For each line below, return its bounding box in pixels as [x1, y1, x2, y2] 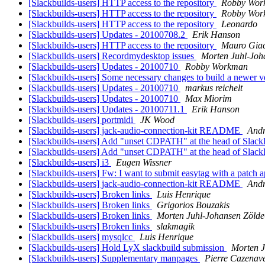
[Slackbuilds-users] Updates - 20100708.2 [28, 30, 188, 40]
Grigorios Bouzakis [157, 200, 230, 211]
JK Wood [140, 115, 174, 125]
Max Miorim [185, 93, 232, 104]
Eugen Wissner [116, 157, 172, 168]
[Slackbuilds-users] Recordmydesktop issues [28, 51, 196, 62]
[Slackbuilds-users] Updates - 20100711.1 [28, 104, 187, 115]
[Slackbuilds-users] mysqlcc [28, 232, 135, 243]
